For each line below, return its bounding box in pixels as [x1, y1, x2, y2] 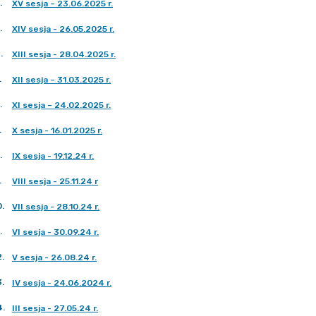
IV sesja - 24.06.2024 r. [12, 278, 111, 288]
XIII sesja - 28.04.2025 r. [12, 49, 116, 59]
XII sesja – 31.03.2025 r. [12, 75, 111, 85]
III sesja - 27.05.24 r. [12, 303, 98, 313]
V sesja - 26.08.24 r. [12, 253, 97, 262]
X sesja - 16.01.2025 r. [12, 126, 102, 135]
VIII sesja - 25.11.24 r [12, 176, 98, 186]
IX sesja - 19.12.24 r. [12, 151, 94, 161]
